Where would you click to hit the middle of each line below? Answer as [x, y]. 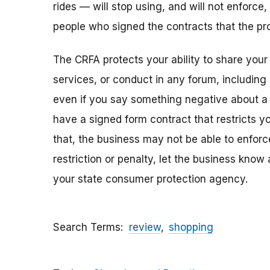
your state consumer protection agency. [150, 179]
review [145, 228]
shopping [191, 228]
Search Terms [87, 228]
